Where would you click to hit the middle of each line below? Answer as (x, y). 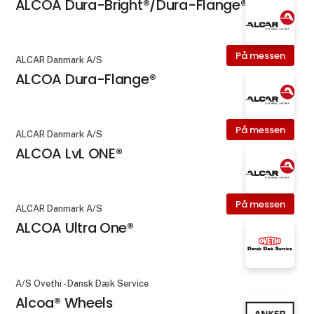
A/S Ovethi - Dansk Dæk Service (82, 283)
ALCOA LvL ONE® (69, 154)
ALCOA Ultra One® (74, 228)
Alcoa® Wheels (64, 302)
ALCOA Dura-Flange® (86, 79)
